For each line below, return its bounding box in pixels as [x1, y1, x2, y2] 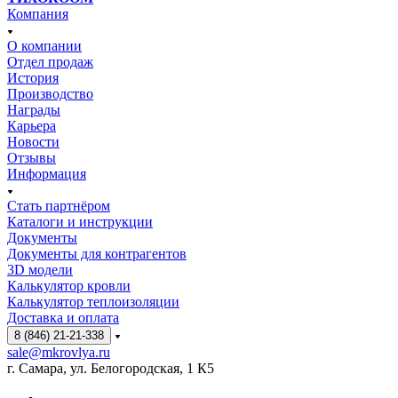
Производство [7, 85, 93, 101]
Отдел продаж [7, 53, 93, 69]
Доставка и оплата [7, 309, 119, 325]
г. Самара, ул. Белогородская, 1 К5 [7, 360, 214, 376]
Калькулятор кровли [7, 277, 131, 293]
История [7, 69, 59, 85]
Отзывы [7, 149, 56, 165]
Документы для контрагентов [7, 245, 187, 261]
